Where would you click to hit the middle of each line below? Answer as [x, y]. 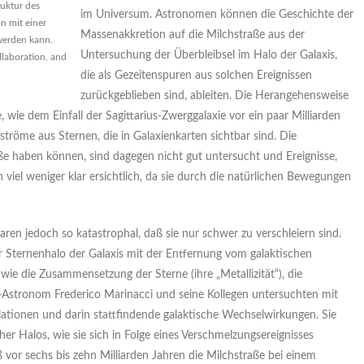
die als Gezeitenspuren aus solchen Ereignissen [196, 76]
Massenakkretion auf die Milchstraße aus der [193, 35]
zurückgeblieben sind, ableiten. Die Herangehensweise [214, 96]
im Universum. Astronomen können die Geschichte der [217, 15]
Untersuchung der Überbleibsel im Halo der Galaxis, [209, 55]
